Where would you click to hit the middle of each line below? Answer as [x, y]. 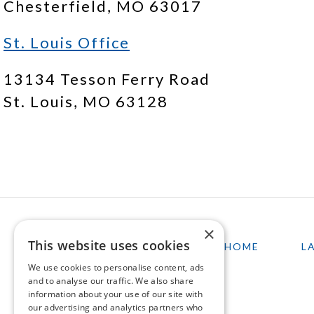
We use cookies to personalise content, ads [116, 267]
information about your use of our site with [115, 294]
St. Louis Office [67, 42]
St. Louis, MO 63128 [86, 101]
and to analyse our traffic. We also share [111, 281]
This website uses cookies [109, 245]
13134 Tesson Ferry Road [107, 79]
